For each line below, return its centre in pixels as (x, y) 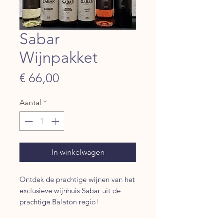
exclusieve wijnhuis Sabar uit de (70, 190)
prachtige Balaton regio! (59, 201)
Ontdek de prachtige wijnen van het (77, 179)
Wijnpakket (59, 57)
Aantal (30, 102)
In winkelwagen (78, 152)
